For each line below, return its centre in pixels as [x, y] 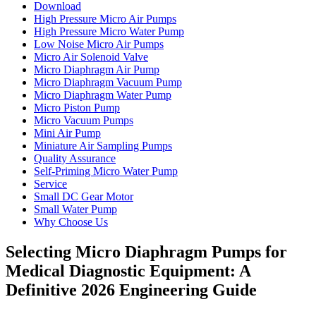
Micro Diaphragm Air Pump [97, 70]
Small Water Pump [75, 209]
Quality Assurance [75, 159]
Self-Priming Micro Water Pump [106, 171]
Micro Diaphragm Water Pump [103, 95]
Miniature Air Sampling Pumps [103, 146]
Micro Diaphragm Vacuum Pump [108, 83]
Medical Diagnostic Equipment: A [128, 271]
